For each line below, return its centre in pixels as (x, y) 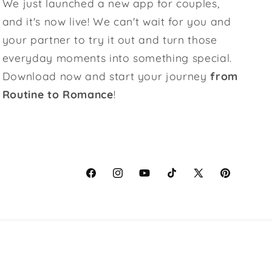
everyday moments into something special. (117, 57)
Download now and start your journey (106, 76)
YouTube (158, 180)
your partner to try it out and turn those (110, 39)
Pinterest (239, 180)
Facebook (107, 180)
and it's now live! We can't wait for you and (117, 21)
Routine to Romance (58, 94)
